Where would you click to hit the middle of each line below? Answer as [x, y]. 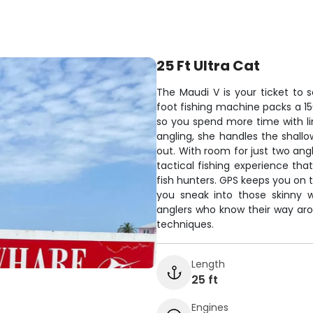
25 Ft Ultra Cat [208, 66]
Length [208, 264]
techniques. [185, 224]
